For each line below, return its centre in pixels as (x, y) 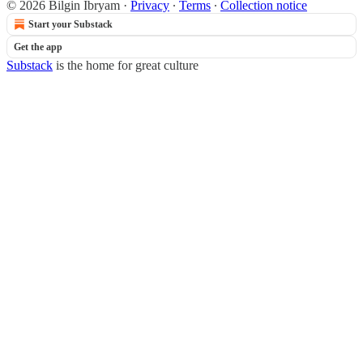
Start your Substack (70, 24)
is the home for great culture (126, 65)
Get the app (38, 47)
